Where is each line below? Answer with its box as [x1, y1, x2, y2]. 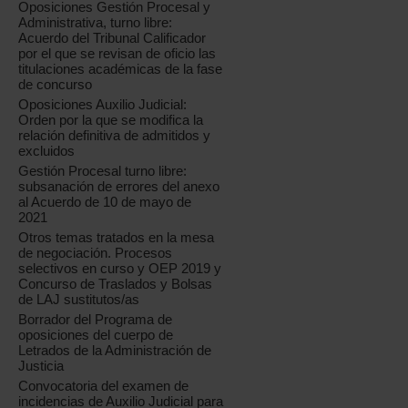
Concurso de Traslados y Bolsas [18, 276, 213, 292]
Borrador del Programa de [18, 311, 173, 328]
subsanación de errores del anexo [18, 178, 220, 195]
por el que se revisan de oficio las [18, 46, 217, 62]
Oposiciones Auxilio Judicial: [18, 97, 188, 113]
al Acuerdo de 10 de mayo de [18, 194, 192, 210]
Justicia [18, 358, 65, 374]
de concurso [18, 76, 93, 93]
